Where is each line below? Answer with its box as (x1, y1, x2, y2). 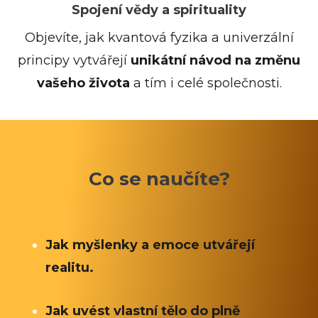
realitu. (45, 260, 94, 276)
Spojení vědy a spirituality (72, 1, 246, 18)
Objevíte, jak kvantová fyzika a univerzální (24, 29, 294, 45)
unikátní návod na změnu (131, 52, 300, 68)
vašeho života (36, 75, 133, 91)
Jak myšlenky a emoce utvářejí (45, 237, 255, 253)
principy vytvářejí (18, 52, 131, 68)
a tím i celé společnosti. (133, 75, 282, 91)
